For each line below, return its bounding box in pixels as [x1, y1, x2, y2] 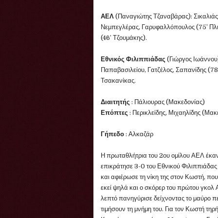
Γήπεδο [101, 130, 126, 138]
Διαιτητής [101, 98, 131, 106]
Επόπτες [101, 109, 129, 116]
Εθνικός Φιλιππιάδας [101, 55, 167, 63]
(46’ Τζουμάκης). [101, 34, 147, 41]
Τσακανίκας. [101, 77, 136, 84]
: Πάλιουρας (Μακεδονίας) [131, 98, 205, 106]
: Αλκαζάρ [126, 130, 153, 138]
